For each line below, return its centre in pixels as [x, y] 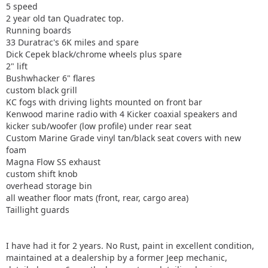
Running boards [39, 30]
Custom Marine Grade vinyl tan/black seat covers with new [124, 138]
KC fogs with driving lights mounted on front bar [104, 102]
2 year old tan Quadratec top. [65, 18]
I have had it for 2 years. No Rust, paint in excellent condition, [130, 246]
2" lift [17, 66]
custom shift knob [42, 174]
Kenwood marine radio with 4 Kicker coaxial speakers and [122, 114]
